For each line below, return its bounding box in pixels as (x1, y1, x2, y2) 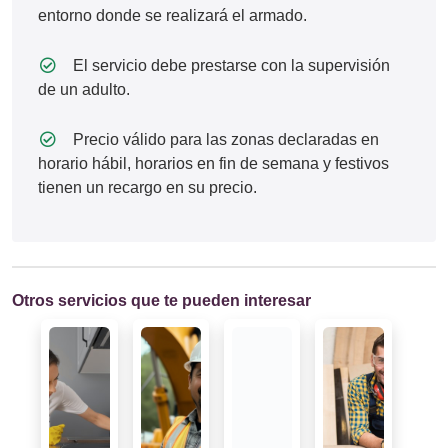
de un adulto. (38, 80, 130, 99)
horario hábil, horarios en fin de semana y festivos (38, 154, 389, 173)
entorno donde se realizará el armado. (38, 6, 307, 25)
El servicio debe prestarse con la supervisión (69, 56, 391, 75)
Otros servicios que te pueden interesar (12, 291, 311, 310)
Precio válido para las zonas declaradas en (69, 130, 380, 149)
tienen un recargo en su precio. (38, 178, 257, 197)
